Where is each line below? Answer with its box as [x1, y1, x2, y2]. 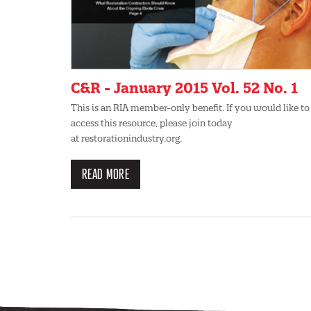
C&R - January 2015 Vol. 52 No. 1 [71, 78, 298, 96]
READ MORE [81, 165, 130, 183]
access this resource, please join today [71, 117, 233, 128]
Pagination [71, 215, 132, 230]
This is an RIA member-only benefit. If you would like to [71, 101, 310, 113]
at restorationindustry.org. [71, 132, 182, 144]
